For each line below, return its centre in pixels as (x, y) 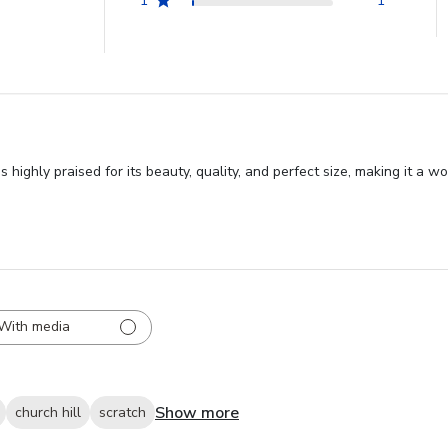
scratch (122, 413)
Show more (197, 412)
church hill (48, 413)
